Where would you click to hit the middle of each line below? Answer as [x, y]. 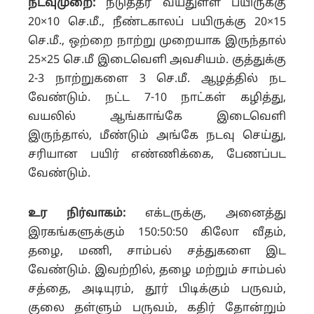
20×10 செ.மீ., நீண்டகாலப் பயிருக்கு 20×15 [157, 22]
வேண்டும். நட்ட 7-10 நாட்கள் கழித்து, [157, 98]
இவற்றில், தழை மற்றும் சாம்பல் [190, 270]
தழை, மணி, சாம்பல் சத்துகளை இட [157, 251]
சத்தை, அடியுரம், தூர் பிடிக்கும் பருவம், [157, 289]
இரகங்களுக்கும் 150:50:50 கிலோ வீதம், [157, 232]
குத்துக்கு [259, 60]
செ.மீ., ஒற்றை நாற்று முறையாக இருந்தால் [157, 41]
